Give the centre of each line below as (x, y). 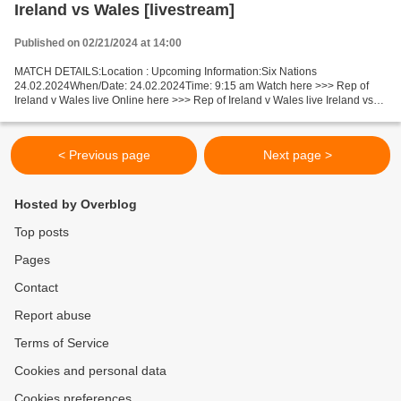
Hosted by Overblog (76, 204)
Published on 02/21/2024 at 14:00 (98, 43)
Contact (36, 287)
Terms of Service (62, 343)
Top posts (42, 232)
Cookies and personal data (90, 371)
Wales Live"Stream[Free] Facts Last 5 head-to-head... (143, 115)
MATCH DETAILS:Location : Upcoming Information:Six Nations (166, 72)
